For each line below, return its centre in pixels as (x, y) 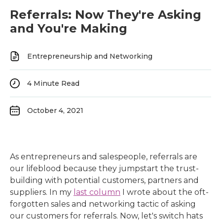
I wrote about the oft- (165, 192)
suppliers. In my (42, 192)
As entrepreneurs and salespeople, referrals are (104, 157)
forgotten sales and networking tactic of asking (103, 204)
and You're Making (69, 28)
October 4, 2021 (55, 110)
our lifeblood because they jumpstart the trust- (104, 168)
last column (97, 192)
